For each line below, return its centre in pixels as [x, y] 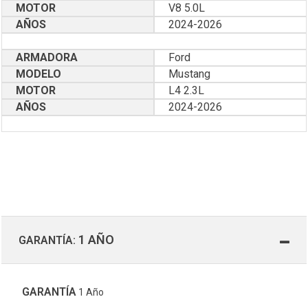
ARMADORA [47, 57]
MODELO [38, 74]
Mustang [189, 74]
